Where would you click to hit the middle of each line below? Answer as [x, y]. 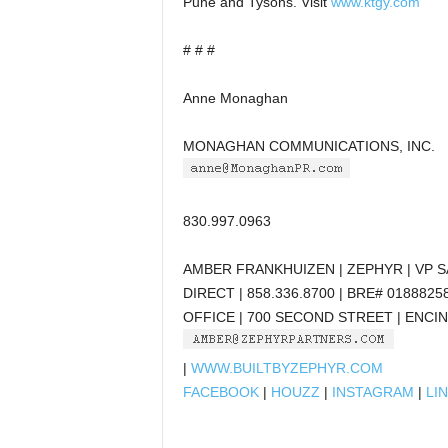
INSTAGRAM [372, 392]
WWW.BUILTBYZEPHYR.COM [286, 368]
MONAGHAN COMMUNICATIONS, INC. [308, 146]
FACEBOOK [220, 392]
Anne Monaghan [235, 98]
